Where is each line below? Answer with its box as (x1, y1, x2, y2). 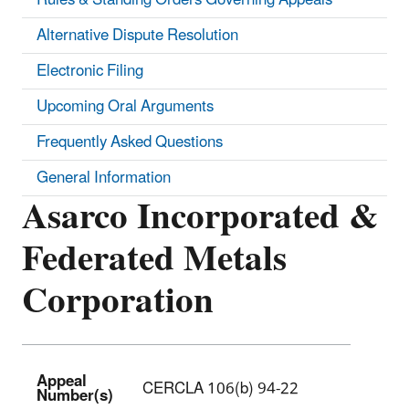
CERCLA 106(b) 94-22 (142, 372, 299, 405)
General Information (37, 161, 171, 194)
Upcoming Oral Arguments (37, 89, 214, 123)
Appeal (37, 364, 87, 398)
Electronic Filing (37, 54, 143, 88)
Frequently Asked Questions (37, 125, 223, 159)
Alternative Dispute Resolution (37, 18, 238, 52)
